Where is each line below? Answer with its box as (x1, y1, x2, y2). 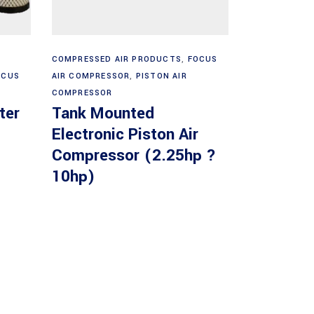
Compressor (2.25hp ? (51, 144, 216, 167)
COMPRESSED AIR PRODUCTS (51, 53, 182, 64)
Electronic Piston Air (51, 123, 198, 146)
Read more (115, 44, 167, 60)
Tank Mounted (51, 102, 154, 125)
